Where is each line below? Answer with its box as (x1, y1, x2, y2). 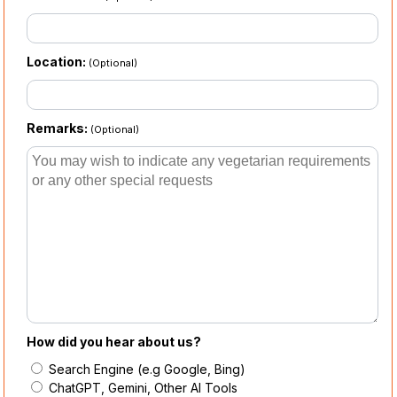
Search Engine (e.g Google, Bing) (45, 362, 246, 378)
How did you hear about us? (27, 334, 202, 350)
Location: (27, 54, 90, 70)
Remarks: (27, 121, 91, 136)
